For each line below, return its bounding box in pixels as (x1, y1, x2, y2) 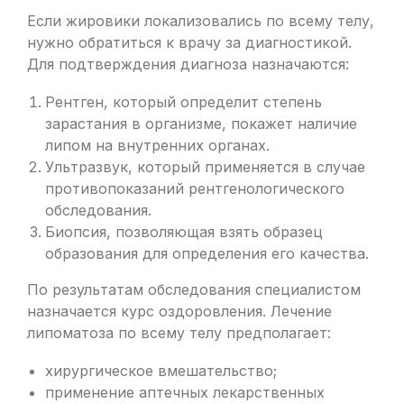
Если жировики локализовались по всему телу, (27, 12, 374, 30)
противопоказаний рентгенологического (45, 179, 344, 197)
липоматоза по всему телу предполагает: (27, 324, 331, 342)
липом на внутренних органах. (45, 136, 270, 154)
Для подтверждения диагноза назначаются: (27, 55, 349, 73)
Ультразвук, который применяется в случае (45, 158, 365, 176)
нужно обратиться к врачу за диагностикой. (27, 33, 352, 51)
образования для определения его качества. (45, 244, 369, 262)
